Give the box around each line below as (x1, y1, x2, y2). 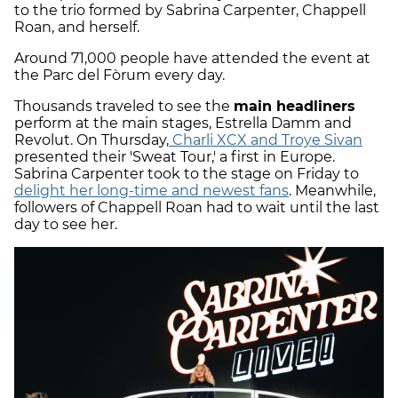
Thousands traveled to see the (14, 97, 234, 115)
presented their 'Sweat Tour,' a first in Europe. (14, 147, 335, 165)
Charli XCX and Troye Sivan (169, 131, 362, 148)
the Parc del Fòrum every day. (14, 66, 225, 84)
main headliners (234, 97, 355, 115)
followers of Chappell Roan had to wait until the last (14, 198, 379, 216)
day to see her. (14, 215, 117, 233)
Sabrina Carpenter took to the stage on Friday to (14, 164, 359, 182)
